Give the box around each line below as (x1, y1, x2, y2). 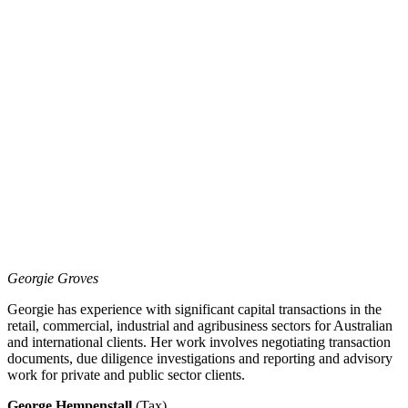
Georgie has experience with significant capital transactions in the (7, 301, 382, 317)
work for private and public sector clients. (7, 366, 245, 382)
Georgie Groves (7, 270, 98, 286)
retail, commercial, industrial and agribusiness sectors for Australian (7, 317, 393, 333)
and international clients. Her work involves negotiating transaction (7, 333, 391, 350)
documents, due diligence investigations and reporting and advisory (7, 350, 393, 366)
